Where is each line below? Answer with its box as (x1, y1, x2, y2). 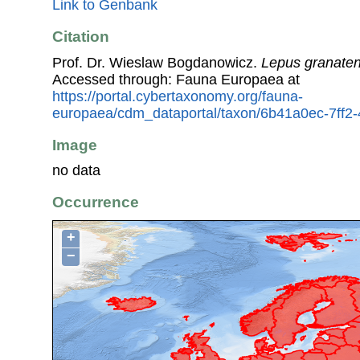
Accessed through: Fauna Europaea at (52, 71, 300, 88)
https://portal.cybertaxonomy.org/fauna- (52, 88, 303, 104)
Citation (52, 28, 109, 46)
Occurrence (52, 194, 139, 211)
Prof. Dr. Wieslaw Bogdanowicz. (52, 54, 261, 71)
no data (52, 162, 100, 179)
